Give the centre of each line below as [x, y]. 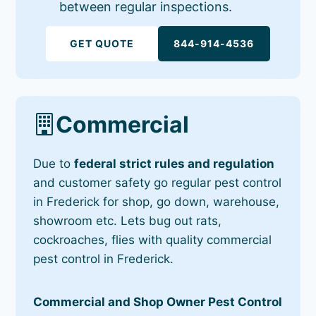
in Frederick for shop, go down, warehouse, [157, 201]
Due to [54, 163]
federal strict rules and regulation [175, 163]
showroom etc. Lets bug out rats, [128, 220]
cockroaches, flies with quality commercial [153, 239]
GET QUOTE [102, 43]
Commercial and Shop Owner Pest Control [158, 302]
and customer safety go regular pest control [158, 182]
